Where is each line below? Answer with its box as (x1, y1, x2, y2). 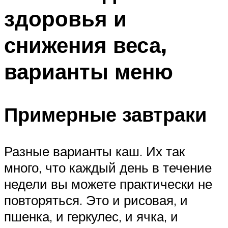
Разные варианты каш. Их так (4, 143, 185, 160)
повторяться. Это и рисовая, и (4, 192, 188, 209)
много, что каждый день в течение (4, 159, 212, 176)
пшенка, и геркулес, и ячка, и (4, 208, 178, 225)
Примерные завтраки (4, 102, 207, 127)
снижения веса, (4, 31, 166, 58)
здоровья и (4, 5, 127, 32)
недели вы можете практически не (4, 176, 212, 192)
